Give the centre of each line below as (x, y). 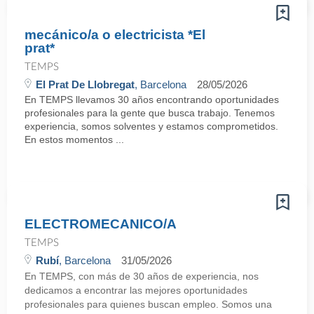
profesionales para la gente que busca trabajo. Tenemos (150, 113)
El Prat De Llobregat (85, 84)
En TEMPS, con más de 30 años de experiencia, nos (142, 276)
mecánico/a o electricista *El (115, 35)
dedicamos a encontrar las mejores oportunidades (136, 290)
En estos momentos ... (74, 139)
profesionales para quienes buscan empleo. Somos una (148, 304)
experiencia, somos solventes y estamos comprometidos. (151, 126)
